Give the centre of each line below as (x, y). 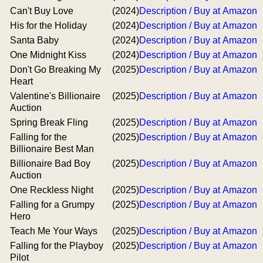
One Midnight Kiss (48, 55)
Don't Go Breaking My (55, 69)
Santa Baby (34, 40)
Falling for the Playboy (57, 245)
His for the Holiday (48, 25)
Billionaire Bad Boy (50, 163)
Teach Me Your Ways (54, 231)
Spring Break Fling (49, 122)
